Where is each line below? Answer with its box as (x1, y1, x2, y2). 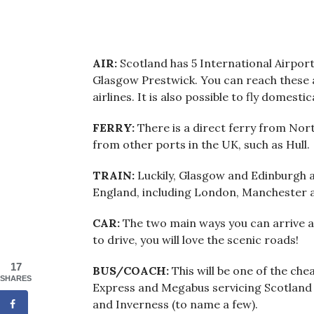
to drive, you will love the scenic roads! (93, 233, 299, 247)
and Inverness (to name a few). (93, 297, 258, 312)
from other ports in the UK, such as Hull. (93, 137, 310, 152)
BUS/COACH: (93, 264, 169, 278)
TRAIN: (93, 168, 137, 183)
